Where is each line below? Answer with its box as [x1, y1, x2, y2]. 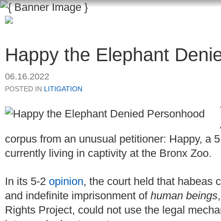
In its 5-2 [5, 175, 49, 187]
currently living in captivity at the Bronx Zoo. [5, 147, 212, 160]
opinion [49, 175, 83, 187]
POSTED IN [5, 85, 44, 93]
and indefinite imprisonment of [5, 189, 150, 202]
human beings [150, 189, 218, 202]
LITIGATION [44, 85, 82, 93]
